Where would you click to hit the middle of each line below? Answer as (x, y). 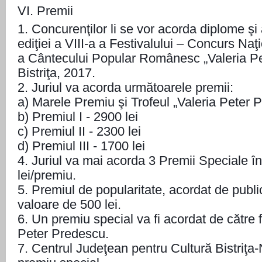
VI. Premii (45, 11)
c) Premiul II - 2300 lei (79, 131)
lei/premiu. (47, 175)
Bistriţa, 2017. (56, 73)
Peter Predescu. (63, 234)
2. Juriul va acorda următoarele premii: (125, 87)
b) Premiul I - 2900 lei (78, 117)
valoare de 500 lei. (69, 204)
